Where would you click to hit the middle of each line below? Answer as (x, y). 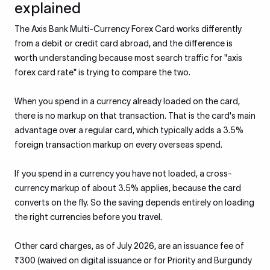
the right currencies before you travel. (88, 217)
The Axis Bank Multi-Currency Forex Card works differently (128, 29)
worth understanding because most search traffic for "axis (128, 58)
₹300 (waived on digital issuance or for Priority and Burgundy (133, 260)
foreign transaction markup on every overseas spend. (118, 145)
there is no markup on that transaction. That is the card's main (135, 116)
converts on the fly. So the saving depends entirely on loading (134, 202)
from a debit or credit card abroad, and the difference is (124, 43)
